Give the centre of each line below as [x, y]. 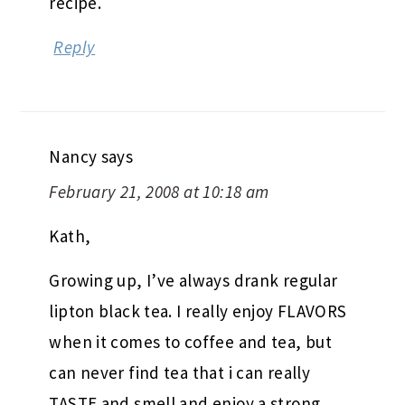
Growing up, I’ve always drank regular [193, 280]
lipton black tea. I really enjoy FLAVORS [198, 311]
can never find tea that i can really [180, 372]
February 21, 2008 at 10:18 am [159, 191]
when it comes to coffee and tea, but [191, 341]
